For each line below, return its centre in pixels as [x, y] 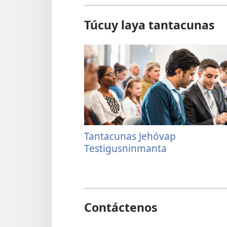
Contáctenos [121, 207]
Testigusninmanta [125, 148]
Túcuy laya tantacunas [149, 25]
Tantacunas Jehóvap [130, 136]
